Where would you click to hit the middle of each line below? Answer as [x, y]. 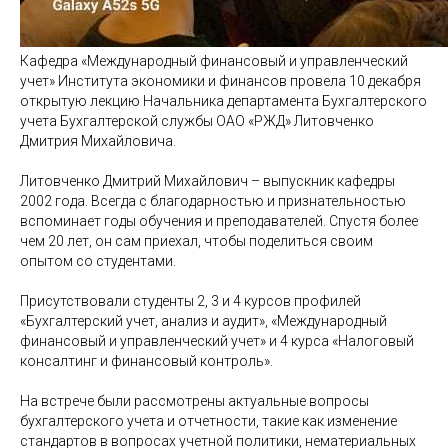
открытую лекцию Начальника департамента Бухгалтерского [223, 100]
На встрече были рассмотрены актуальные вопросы [194, 400]
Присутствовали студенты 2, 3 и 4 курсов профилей [190, 300]
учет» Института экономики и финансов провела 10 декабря [220, 80]
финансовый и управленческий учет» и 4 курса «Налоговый [217, 340]
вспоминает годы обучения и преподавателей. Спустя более [219, 220]
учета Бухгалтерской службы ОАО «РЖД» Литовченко [197, 120]
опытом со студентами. [98, 260]
